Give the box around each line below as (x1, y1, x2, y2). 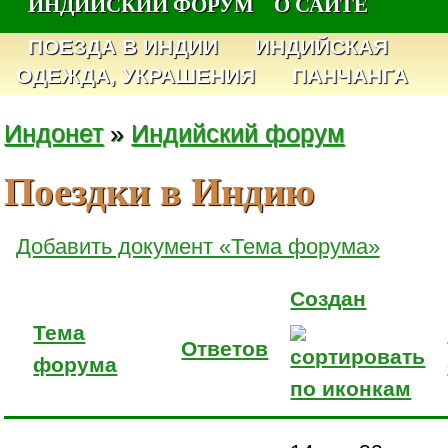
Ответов (181, 336, 269, 360)
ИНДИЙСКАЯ (255, 35, 389, 59)
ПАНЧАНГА (291, 64, 408, 88)
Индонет (4, 119, 104, 147)
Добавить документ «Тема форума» (15, 233, 380, 259)
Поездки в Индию (4, 162, 316, 219)
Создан (290, 286, 367, 310)
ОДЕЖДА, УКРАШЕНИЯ (16, 64, 255, 88)
